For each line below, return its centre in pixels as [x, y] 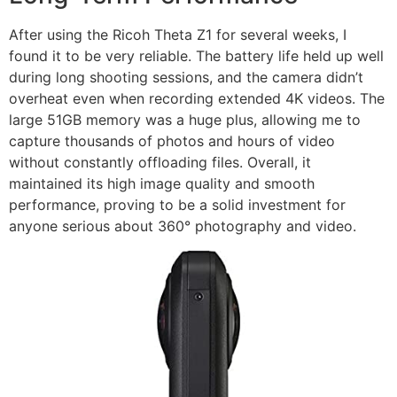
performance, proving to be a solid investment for [177, 205]
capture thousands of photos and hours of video [172, 141]
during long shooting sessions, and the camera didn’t [186, 78]
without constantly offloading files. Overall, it [160, 163]
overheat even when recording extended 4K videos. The [197, 99]
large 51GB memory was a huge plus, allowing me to [185, 120]
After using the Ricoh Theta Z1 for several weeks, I [178, 35]
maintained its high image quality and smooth [162, 184]
